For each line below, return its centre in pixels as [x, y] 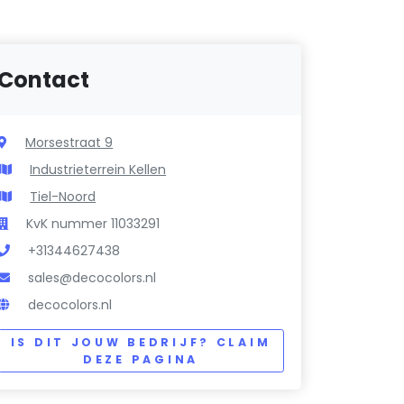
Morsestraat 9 [69, 143]
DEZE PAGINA [141, 360]
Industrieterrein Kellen [98, 170]
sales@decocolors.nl [92, 278]
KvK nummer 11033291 [93, 224]
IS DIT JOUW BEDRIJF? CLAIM [141, 343]
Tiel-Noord [63, 197]
